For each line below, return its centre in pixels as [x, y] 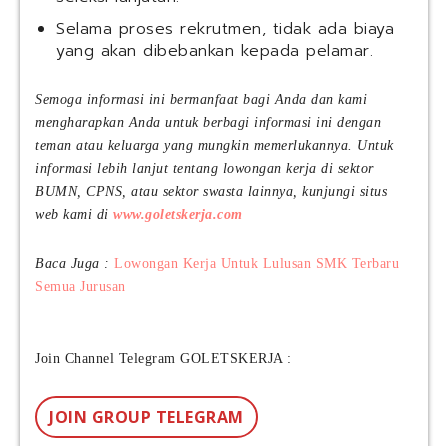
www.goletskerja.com [178, 215]
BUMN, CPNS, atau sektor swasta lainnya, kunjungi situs [211, 192]
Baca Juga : [74, 264]
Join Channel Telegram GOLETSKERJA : [163, 359]
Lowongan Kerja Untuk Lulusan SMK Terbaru [256, 264]
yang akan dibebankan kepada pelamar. [214, 51]
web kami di [74, 215]
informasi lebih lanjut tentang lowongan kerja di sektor [204, 169]
